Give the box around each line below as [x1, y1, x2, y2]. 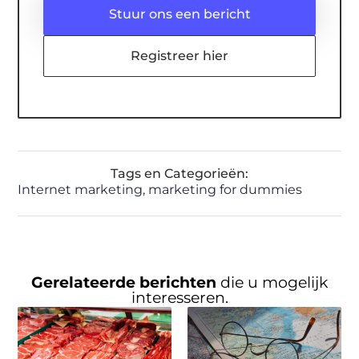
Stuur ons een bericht [108, 6, 251, 22]
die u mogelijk [220, 273, 328, 292]
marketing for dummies [148, 182, 303, 198]
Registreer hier [131, 47, 228, 63]
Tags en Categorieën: [111, 166, 248, 182]
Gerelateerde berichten [31, 273, 220, 292]
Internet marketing [18, 182, 143, 198]
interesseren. [131, 288, 228, 308]
